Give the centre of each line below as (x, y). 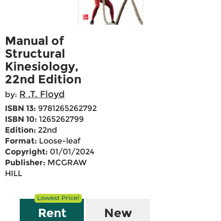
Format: (21, 141)
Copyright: (26, 152)
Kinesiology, (42, 67)
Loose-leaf (59, 141)
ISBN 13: (20, 109)
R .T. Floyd (42, 94)
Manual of (35, 41)
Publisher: (25, 163)
